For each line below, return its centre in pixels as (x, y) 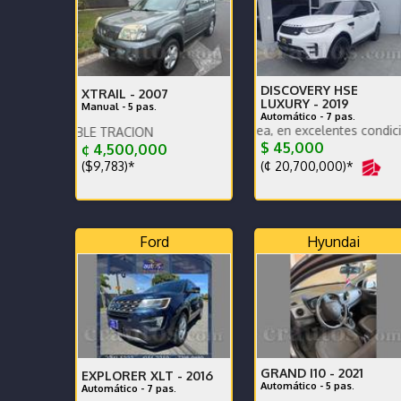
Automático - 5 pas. (307, 386)
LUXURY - (291, 103)
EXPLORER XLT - (134, 375)
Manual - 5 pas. (119, 107)
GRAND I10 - (299, 373)
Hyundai (333, 242)
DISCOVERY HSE (309, 90)
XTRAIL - (110, 94)
